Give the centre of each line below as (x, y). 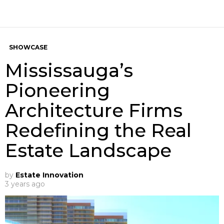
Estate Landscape (88, 150)
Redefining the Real (98, 130)
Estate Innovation (49, 175)
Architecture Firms (94, 110)
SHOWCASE (28, 47)
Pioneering (57, 90)
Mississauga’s (69, 70)
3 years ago (25, 184)
